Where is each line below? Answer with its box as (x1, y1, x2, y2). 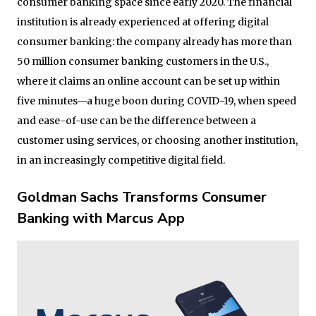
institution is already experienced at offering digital (17, 16, 269, 29)
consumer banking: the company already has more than (17, 35, 292, 49)
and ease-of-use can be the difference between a (17, 114, 256, 128)
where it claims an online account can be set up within (17, 75, 280, 88)
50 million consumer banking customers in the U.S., (17, 55, 269, 68)
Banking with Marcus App (17, 209, 185, 228)
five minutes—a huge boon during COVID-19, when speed (17, 95, 296, 108)
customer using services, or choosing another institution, (17, 134, 298, 147)
